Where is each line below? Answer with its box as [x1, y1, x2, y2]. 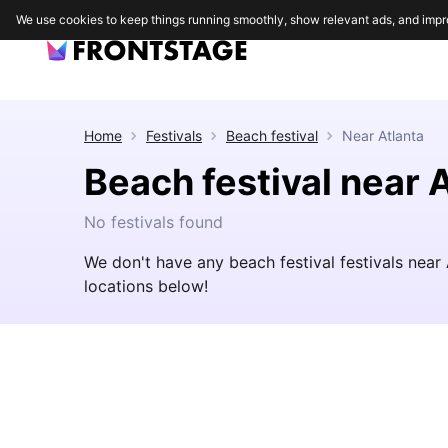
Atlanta [378, 127, 424, 144]
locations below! [84, 276, 208, 296]
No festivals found [84, 212, 223, 232]
